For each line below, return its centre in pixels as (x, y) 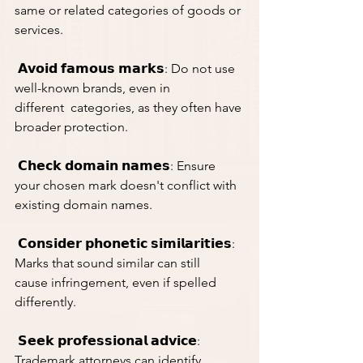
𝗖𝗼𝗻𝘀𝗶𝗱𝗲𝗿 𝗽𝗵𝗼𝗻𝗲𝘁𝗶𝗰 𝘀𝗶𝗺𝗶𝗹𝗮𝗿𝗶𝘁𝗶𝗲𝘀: (126, 243)
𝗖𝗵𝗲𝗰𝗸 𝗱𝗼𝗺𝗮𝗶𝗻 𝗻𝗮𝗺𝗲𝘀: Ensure (117, 166)
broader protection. (71, 127)
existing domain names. (83, 205)
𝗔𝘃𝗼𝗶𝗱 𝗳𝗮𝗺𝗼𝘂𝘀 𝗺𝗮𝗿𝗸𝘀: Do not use (126, 68)
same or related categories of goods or (129, 10)
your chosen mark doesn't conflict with (127, 185)
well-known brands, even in (94, 88)
